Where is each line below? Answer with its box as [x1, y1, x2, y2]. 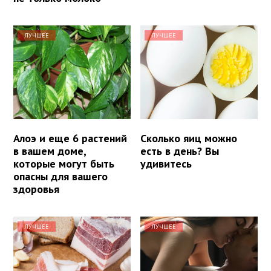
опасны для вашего [13, 169, 108, 183]
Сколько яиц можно [140, 131, 238, 145]
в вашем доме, [13, 143, 86, 158]
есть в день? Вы [140, 143, 220, 158]
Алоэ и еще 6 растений [13, 131, 127, 145]
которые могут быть [13, 156, 114, 171]
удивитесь [140, 156, 192, 171]
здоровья [13, 181, 59, 196]
